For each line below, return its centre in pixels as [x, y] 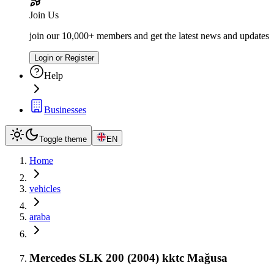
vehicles [45, 189]
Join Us [44, 15]
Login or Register [64, 58]
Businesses [65, 110]
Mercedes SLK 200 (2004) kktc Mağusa [128, 257]
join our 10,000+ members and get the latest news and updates [149, 36]
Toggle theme [63, 139]
